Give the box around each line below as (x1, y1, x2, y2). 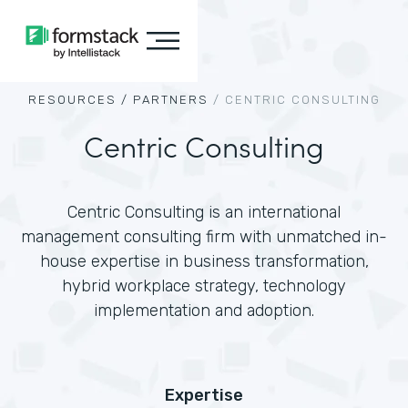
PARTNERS (132, 93, 209, 107)
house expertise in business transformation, (39, 251, 369, 271)
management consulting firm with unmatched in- (21, 227, 387, 247)
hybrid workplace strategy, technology (62, 276, 346, 296)
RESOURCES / (27, 93, 128, 107)
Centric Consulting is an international (67, 202, 341, 222)
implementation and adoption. (94, 301, 314, 321)
